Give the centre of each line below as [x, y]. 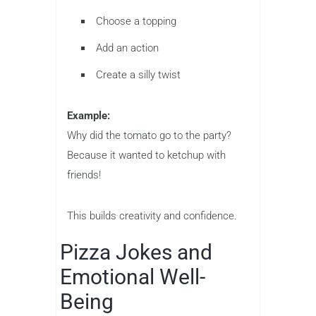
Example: [89, 116]
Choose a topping [136, 22]
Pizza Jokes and [136, 253]
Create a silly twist [138, 75]
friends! [84, 175]
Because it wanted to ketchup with [146, 156]
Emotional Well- [133, 277]
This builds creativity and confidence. [152, 216]
